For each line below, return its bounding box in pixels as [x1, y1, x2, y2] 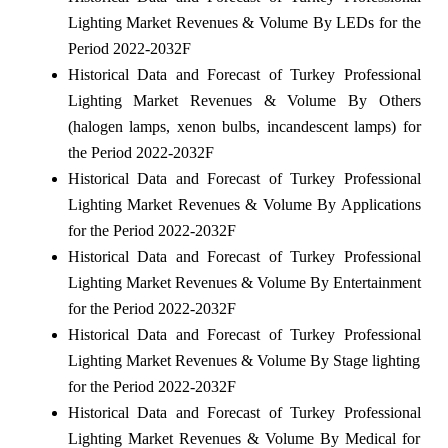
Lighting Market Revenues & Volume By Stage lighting [67, 352, 421, 370]
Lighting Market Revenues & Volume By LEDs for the [67, 14, 421, 32]
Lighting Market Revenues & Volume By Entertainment [67, 274, 421, 292]
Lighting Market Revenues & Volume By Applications [67, 196, 421, 214]
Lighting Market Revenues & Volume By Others [67, 92, 421, 110]
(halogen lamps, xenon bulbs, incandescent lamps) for [67, 118, 421, 136]
